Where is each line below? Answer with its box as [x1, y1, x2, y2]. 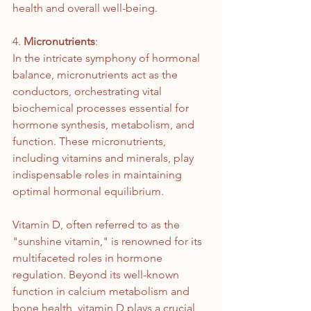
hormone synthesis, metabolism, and [12, 118, 197, 132]
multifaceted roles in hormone [12, 251, 165, 265]
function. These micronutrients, [12, 135, 169, 149]
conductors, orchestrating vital [12, 85, 165, 99]
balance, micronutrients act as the [12, 68, 180, 82]
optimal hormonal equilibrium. [12, 185, 164, 199]
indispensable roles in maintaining [12, 168, 185, 182]
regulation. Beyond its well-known [12, 268, 182, 282]
